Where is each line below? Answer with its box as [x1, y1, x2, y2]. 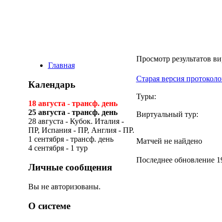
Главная [48, 61, 75, 69]
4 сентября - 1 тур [28, 144, 88, 153]
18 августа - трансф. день [28, 99, 117, 108]
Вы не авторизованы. [28, 182, 101, 191]
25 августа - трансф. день [28, 108, 117, 117]
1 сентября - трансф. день [28, 135, 113, 144]
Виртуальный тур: [136, 110, 198, 118]
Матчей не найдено [136, 137, 202, 145]
